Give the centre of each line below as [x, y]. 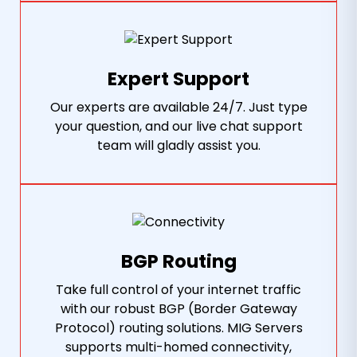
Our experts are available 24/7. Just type [178, 107]
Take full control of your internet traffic [178, 290]
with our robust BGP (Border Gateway [178, 309]
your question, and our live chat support [178, 126]
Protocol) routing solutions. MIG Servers [178, 328]
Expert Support [178, 79]
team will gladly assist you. [178, 145]
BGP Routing [178, 261]
